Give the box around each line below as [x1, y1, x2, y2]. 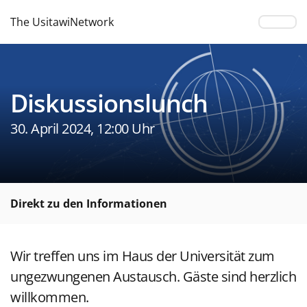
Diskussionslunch [10, 86, 208, 120]
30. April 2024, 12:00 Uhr [10, 119, 155, 138]
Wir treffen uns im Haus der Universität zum [10, 247, 275, 265]
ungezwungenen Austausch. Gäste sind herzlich [10, 267, 296, 286]
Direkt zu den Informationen [10, 196, 167, 211]
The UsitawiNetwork [10, 14, 114, 29]
